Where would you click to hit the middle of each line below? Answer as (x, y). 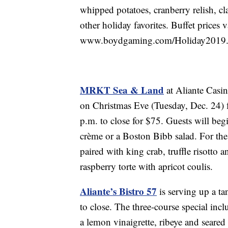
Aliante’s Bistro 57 (118, 191)
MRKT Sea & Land (122, 90)
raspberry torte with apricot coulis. (146, 166)
